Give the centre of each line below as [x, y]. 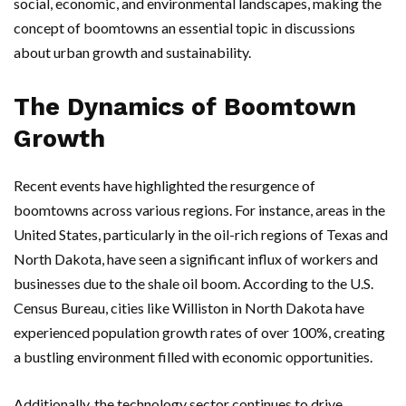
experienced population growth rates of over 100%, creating [199, 333]
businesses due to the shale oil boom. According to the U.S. [193, 284]
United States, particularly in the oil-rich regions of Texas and [201, 235]
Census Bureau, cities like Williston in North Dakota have [189, 308]
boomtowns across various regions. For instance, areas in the [199, 210]
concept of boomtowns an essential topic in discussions [184, 28]
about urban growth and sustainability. [132, 53]
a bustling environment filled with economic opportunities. [193, 357]
